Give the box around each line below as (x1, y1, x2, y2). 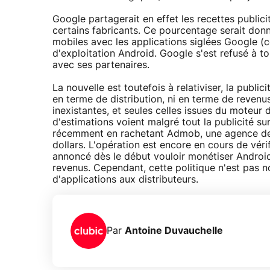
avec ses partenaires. (52, 60, 149, 71)
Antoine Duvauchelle (125, 225, 223, 236)
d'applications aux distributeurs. (52, 175, 198, 185)
